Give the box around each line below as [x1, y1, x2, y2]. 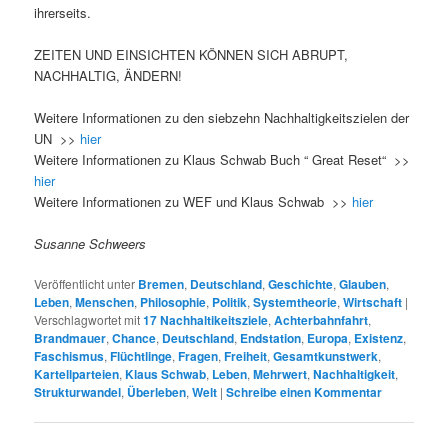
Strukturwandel [34, 383, 122, 402]
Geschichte [268, 275, 334, 294]
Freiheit [224, 347, 268, 366]
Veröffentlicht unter [34, 275, 136, 293]
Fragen [178, 347, 219, 366]
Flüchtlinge [110, 347, 173, 366]
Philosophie [140, 293, 207, 312]
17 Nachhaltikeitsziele [143, 311, 269, 330]
